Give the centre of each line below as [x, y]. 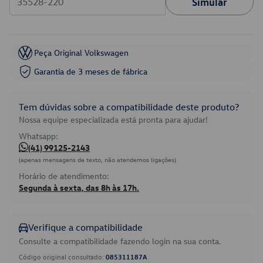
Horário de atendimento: [64, 176]
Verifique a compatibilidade [85, 227]
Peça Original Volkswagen [81, 53]
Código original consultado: [62, 257]
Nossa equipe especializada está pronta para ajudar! [113, 119]
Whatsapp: [38, 136]
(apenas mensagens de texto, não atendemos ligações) [97, 159]
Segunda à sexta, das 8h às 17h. [79, 188]
